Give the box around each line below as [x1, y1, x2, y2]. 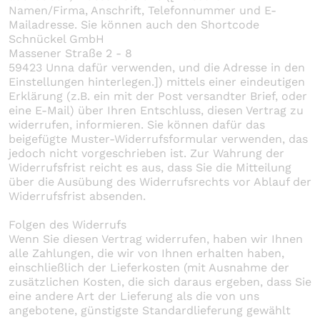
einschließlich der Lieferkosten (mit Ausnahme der [9, 260, 289, 274]
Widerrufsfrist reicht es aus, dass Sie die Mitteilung [9, 160, 291, 174]
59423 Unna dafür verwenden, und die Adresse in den [9, 60, 305, 74]
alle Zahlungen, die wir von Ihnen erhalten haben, [9, 246, 284, 260]
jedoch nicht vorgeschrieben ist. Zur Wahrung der [9, 146, 284, 160]
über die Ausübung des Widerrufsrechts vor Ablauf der [9, 174, 311, 189]
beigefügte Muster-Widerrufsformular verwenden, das [9, 131, 308, 146]
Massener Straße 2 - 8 [9, 46, 132, 60]
